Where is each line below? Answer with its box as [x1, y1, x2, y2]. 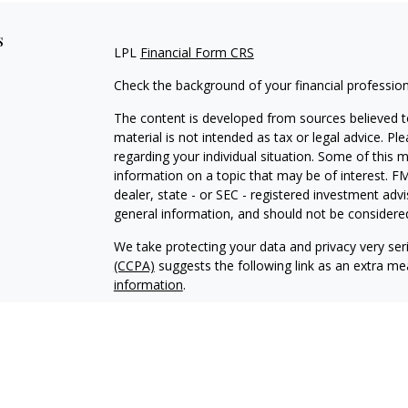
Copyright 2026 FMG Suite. [113, 308, 270, 326]
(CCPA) [113, 256, 155, 274]
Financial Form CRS [139, 43, 254, 61]
